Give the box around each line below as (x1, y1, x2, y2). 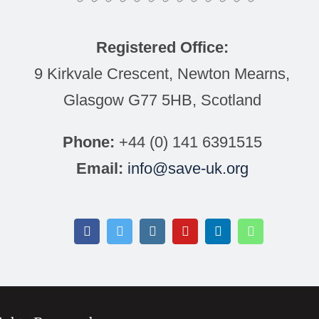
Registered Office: (95, 38, 229, 57)
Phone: (62, 133, 115, 152)
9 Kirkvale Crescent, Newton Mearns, (34, 65, 291, 83)
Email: (75, 159, 123, 178)
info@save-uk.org (127, 159, 249, 178)
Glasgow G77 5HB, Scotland (63, 91, 261, 110)
